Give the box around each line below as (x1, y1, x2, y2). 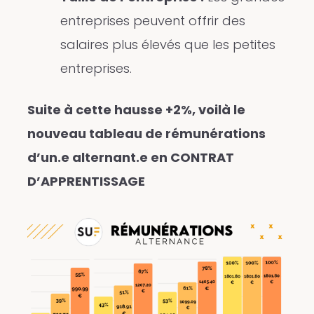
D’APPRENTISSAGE (27, 172, 145, 191)
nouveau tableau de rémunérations (27, 125, 266, 143)
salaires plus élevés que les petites (60, 36, 275, 54)
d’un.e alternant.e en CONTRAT (27, 149, 234, 167)
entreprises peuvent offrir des (60, 12, 245, 30)
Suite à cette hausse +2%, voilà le (27, 101, 245, 119)
